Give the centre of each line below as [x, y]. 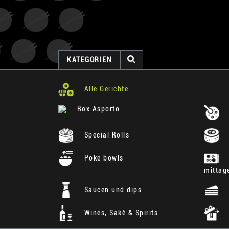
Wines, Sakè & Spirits [120, 212]
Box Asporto [97, 109]
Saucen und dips [112, 189]
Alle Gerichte [105, 89]
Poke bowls [103, 158]
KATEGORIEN [89, 60]
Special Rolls [106, 135]
